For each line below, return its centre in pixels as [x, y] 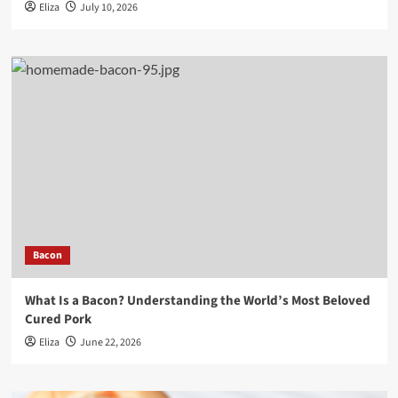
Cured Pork [58, 319]
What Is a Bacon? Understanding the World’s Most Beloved [197, 301]
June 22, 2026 [110, 342]
